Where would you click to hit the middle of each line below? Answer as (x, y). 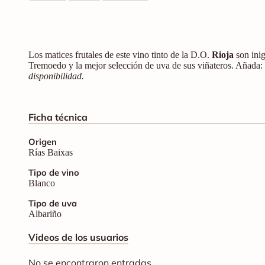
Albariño (45, 214)
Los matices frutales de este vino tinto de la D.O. (120, 54)
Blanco (42, 183)
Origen (43, 141)
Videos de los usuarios (78, 237)
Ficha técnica (58, 117)
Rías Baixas (51, 152)
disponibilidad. (56, 76)
